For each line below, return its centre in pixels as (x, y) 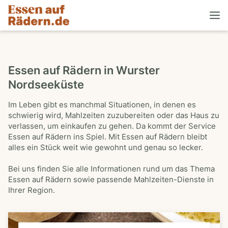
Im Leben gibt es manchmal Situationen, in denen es (102, 105)
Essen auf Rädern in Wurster (84, 70)
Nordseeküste (46, 84)
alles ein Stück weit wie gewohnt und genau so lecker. (106, 148)
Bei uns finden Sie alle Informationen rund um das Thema (111, 169)
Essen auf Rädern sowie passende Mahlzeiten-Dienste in (111, 180)
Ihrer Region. (32, 190)
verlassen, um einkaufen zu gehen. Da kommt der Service (112, 126)
